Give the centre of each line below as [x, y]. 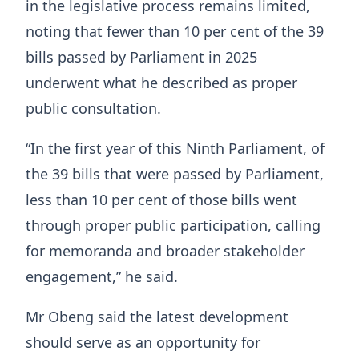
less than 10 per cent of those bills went [161, 200]
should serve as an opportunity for [143, 343]
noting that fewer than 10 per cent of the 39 [175, 32]
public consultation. [93, 109]
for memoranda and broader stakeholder [165, 251]
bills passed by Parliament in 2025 [141, 57]
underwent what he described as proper [161, 83]
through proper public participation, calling [173, 226]
